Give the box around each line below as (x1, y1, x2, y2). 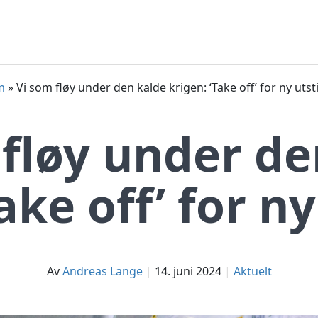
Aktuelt (233, 263, 272, 279)
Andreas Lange (62, 263, 143, 279)
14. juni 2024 (154, 263, 221, 279)
